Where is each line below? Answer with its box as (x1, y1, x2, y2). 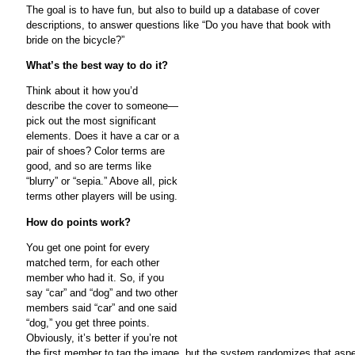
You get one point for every (26, 241, 150, 254)
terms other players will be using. (26, 190, 177, 203)
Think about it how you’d (26, 85, 138, 97)
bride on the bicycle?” (26, 33, 124, 46)
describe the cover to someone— (26, 100, 178, 113)
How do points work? (26, 216, 131, 228)
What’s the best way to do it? (26, 59, 168, 72)
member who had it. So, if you (26, 271, 164, 284)
